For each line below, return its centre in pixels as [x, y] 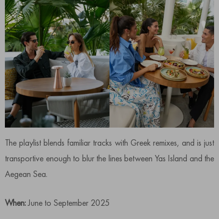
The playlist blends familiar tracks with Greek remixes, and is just [109, 142]
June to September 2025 [69, 202]
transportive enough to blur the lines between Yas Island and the [109, 158]
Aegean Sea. [26, 174]
